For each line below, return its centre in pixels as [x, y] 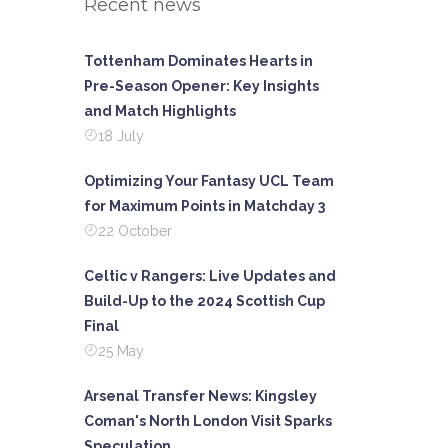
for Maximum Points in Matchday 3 [204, 206]
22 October [134, 231]
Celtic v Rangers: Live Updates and [209, 276]
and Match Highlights [159, 111]
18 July [120, 136]
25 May [120, 351]
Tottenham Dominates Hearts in [198, 61]
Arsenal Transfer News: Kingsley [200, 396]
